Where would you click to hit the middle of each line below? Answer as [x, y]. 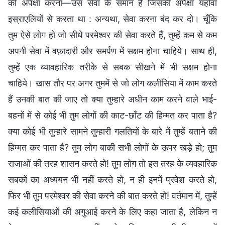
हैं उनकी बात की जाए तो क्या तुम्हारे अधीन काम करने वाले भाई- [113, 99]
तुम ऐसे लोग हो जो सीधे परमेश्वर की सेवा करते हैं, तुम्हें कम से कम [113, 35]
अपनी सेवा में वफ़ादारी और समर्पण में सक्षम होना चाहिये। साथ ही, [113, 51]
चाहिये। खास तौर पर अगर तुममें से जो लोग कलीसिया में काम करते [113, 83]
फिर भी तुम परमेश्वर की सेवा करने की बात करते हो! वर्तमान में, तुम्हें [113, 195]
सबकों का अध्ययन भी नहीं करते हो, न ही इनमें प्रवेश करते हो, [113, 179]
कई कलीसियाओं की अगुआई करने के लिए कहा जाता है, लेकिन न [113, 211]
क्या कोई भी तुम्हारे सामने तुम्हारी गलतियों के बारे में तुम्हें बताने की [113, 131]
